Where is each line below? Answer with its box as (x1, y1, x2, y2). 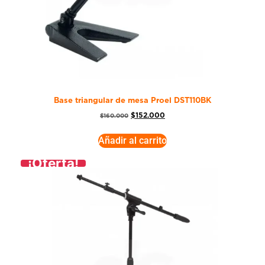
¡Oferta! (28, 154, 79, 171)
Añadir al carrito (98, 134, 167, 146)
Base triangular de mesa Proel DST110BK (54, 97, 211, 105)
